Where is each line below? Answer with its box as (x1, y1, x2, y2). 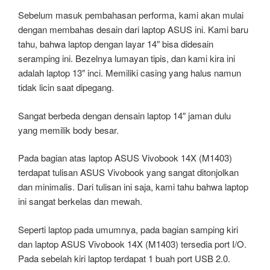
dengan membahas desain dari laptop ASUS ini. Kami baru (18, 23, 248, 36)
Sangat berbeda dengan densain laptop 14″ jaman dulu (18, 108, 231, 122)
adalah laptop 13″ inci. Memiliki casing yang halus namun (18, 66, 241, 80)
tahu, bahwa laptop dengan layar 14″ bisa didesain (18, 37, 213, 51)
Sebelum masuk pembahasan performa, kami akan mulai (18, 8, 243, 22)
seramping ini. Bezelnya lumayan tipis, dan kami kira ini (18, 52, 235, 65)
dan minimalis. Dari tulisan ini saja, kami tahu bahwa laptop (18, 180, 248, 193)
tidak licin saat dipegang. (18, 81, 114, 94)
